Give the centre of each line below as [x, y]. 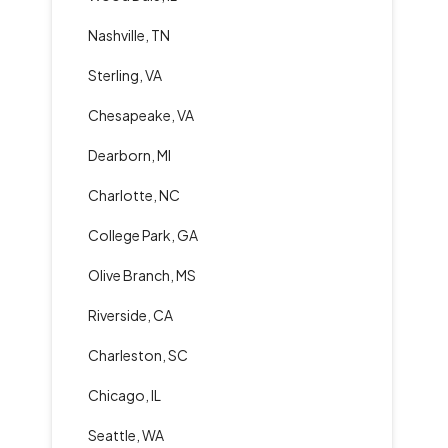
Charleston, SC [138, 355]
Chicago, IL [124, 395]
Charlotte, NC [134, 195]
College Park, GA [143, 235]
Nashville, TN [129, 35]
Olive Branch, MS [142, 275]
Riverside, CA [130, 315]
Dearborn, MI [129, 155]
